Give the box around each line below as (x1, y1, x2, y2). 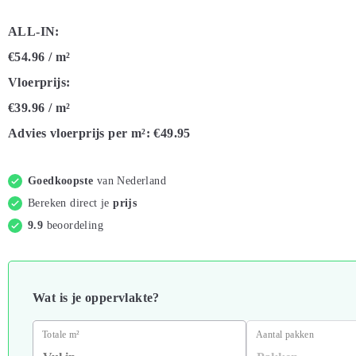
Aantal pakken (256, 329, 315, 340)
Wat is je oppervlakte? (33, 291, 160, 304)
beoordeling (46, 219, 104, 231)
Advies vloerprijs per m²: (8, 126, 150, 140)
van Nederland (96, 175, 167, 187)
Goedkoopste (28, 175, 97, 187)
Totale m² (42, 329, 80, 340)
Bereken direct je (28, 197, 114, 209)
